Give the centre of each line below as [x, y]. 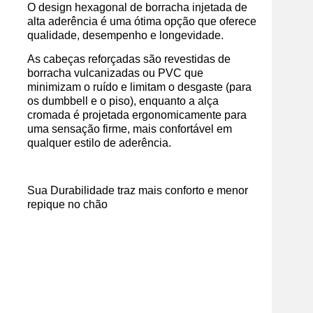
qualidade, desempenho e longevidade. [125, 35]
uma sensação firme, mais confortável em [130, 129]
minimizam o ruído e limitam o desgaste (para [139, 87]
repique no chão [67, 204]
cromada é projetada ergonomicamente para [137, 115]
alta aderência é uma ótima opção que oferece [142, 21]
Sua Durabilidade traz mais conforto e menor [138, 190]
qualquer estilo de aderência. [99, 143]
